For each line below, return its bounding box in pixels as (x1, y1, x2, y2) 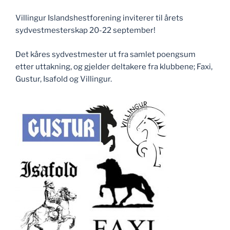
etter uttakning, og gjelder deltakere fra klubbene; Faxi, (15, 62, 213, 71)
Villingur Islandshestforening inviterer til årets (15, 13, 183, 23)
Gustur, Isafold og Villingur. (15, 74, 112, 84)
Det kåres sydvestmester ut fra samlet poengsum (15, 49, 196, 59)
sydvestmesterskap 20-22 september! (15, 26, 156, 35)
